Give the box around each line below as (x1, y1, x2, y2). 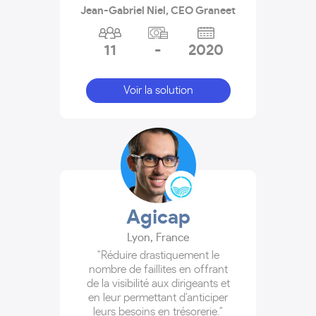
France (155, 231, 190, 243)
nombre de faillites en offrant (88, 263, 228, 275)
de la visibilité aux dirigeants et (86, 277, 230, 289)
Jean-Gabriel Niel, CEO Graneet (80, 5, 236, 16)
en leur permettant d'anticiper (88, 291, 228, 303)
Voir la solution (123, 84, 193, 96)
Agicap (126, 207, 190, 228)
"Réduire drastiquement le (97, 249, 219, 261)
